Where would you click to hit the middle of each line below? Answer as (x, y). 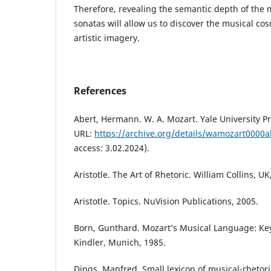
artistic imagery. (107, 38)
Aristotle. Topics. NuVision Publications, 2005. (166, 201)
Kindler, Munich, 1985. (120, 243)
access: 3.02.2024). (112, 148)
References (100, 91)
